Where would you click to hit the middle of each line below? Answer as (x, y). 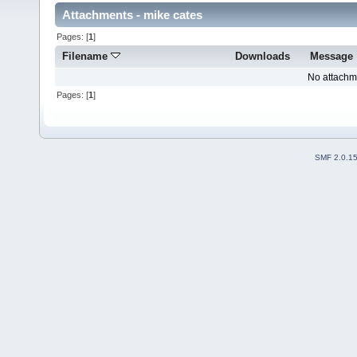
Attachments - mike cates (132, 15)
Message (332, 57)
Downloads (263, 57)
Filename (87, 57)
